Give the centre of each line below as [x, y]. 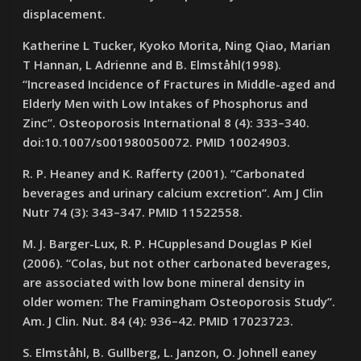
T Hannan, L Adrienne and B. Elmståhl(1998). [152, 64]
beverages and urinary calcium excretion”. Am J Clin [173, 193]
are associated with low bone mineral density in [164, 282]
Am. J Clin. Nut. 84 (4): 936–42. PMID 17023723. [158, 321]
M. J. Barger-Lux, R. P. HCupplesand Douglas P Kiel [168, 243]
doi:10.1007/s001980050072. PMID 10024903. [157, 142]
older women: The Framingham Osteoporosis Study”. [179, 301]
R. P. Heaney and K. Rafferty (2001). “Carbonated [164, 173]
